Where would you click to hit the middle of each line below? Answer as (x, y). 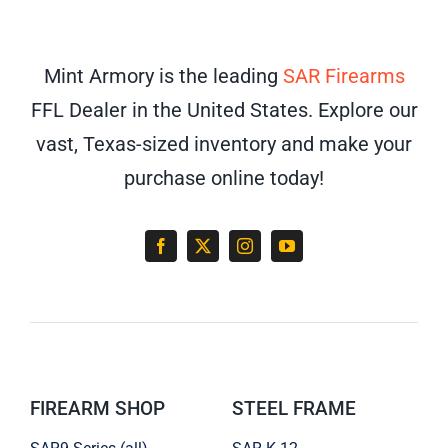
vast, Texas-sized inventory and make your (224, 144)
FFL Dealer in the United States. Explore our (224, 110)
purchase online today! (224, 178)
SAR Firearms (343, 76)
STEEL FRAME (293, 409)
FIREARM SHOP (97, 409)
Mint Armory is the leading (163, 76)
